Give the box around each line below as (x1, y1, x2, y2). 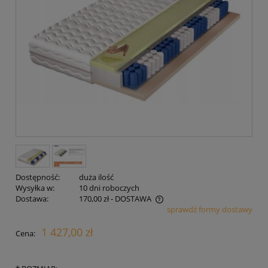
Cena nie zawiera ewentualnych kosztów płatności (28, 205, 205, 216)
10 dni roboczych (78, 182, 139, 193)
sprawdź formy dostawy (167, 203, 252, 215)
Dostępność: (16, 171, 60, 182)
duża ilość (78, 171, 114, 182)
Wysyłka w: (16, 182, 54, 193)
